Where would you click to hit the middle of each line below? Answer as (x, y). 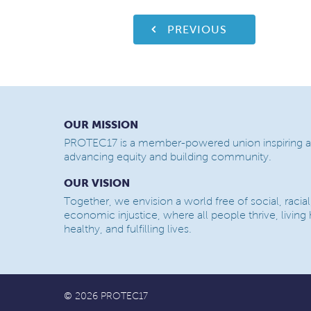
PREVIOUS (197, 30)
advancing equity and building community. (168, 157)
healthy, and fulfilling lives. (128, 229)
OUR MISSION (101, 124)
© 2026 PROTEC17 (106, 296)
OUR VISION (97, 183)
